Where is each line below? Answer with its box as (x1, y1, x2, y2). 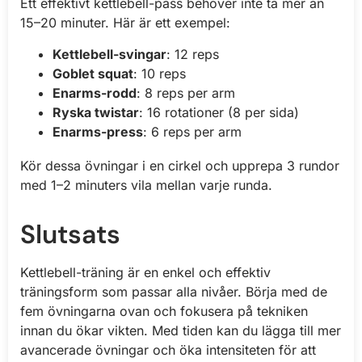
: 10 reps (133, 65, 186, 82)
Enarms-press (53, 123, 143, 140)
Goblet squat (53, 65, 133, 82)
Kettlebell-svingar (53, 45, 166, 62)
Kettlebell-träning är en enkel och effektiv (20, 263, 271, 280)
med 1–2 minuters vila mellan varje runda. (20, 176, 272, 193)
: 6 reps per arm (143, 123, 242, 140)
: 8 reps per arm (137, 84, 235, 101)
